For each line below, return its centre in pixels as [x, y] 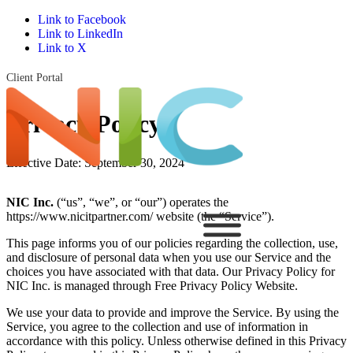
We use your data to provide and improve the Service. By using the [173, 312]
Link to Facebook [82, 19]
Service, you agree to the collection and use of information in [157, 326]
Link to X [62, 48]
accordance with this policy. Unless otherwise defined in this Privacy [176, 340]
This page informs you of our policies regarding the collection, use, [172, 243]
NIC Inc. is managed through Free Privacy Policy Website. [152, 285]
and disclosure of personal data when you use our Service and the [169, 257]
